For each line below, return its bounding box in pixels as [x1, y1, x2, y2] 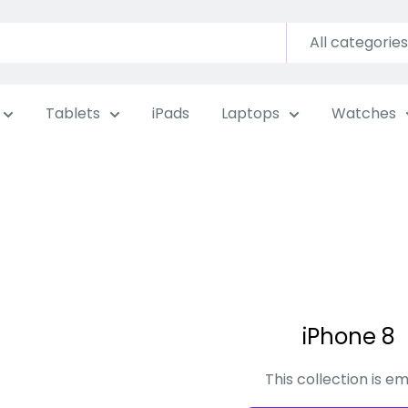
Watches [331, 103, 396, 124]
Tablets [46, 103, 100, 124]
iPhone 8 [302, 321, 395, 352]
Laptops [221, 103, 280, 124]
